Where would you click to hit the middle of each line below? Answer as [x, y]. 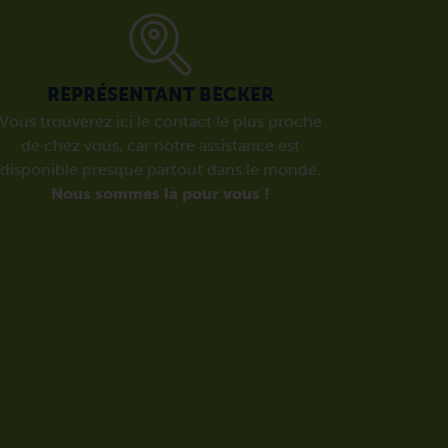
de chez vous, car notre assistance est [160, 145]
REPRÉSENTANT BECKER [160, 94]
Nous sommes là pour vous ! [160, 193]
